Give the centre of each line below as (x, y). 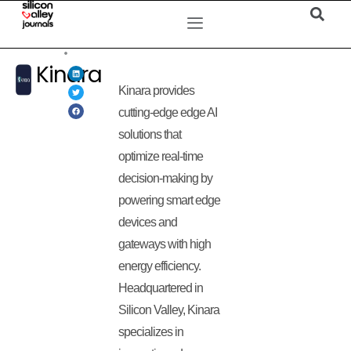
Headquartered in (161, 288)
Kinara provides (157, 90)
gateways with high (165, 244)
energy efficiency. (160, 266)
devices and (148, 222)
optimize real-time (161, 156)
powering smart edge (170, 200)
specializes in (151, 332)
